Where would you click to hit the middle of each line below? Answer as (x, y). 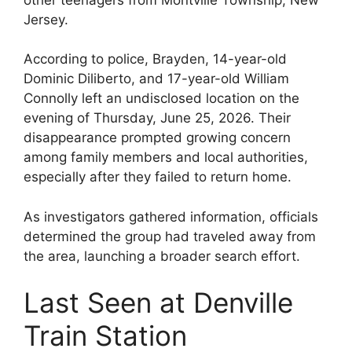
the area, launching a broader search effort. (162, 256)
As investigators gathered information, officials (171, 216)
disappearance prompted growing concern (157, 138)
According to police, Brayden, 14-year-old (155, 59)
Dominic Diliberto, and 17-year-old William (156, 79)
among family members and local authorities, (166, 158)
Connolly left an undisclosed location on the (161, 99)
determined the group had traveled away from (170, 236)
